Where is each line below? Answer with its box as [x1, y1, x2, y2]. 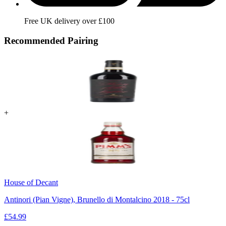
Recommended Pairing [4, 35, 98, 46]
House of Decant [4, 178, 58, 187]
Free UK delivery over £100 [24, 17, 115, 26]
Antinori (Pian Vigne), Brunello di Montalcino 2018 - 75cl [4, 195, 190, 204]
